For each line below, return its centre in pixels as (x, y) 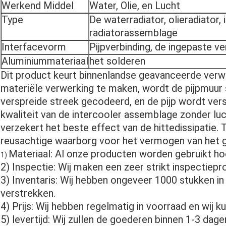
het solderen (117, 61)
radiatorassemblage (133, 33)
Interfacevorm (34, 47)
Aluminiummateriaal (45, 61)
